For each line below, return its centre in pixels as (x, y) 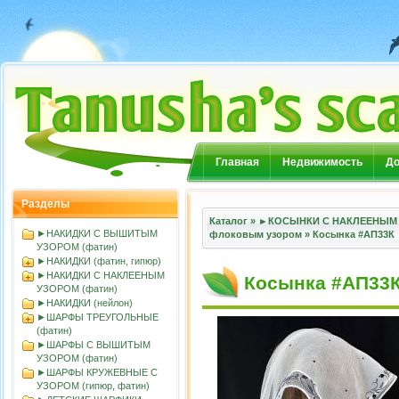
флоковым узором (256, 234)
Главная (237, 162)
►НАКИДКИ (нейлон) (85, 303)
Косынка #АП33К (354, 234)
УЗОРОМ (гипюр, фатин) (93, 386)
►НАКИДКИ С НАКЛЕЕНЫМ (101, 275)
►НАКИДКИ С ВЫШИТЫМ (97, 233)
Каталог (228, 221)
